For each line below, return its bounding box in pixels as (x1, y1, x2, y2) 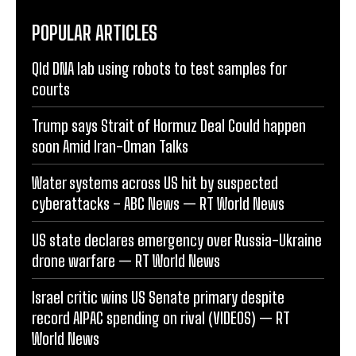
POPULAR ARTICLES (32, 21, 157, 44)
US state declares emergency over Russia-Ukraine (32, 230, 322, 250)
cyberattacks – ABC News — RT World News (32, 193, 284, 213)
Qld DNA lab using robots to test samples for (32, 58, 287, 78)
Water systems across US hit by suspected (32, 172, 278, 192)
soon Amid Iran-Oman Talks (32, 136, 188, 156)
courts (32, 79, 70, 99)
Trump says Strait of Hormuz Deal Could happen (32, 115, 306, 135)
